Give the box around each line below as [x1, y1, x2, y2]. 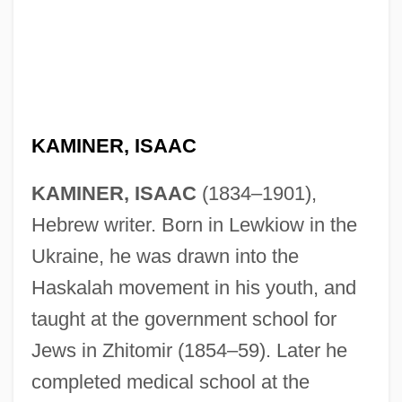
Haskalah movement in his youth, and [31, 275, 356, 299]
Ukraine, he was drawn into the [31, 244, 299, 267]
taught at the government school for [31, 307, 336, 330]
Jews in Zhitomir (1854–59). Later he [31, 338, 347, 362]
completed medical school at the [31, 370, 310, 393]
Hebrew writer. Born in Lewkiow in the [31, 213, 357, 236]
